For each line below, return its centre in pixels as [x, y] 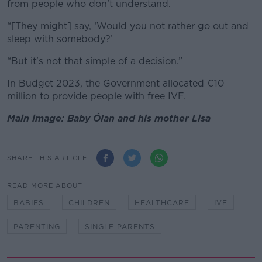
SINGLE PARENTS [120, 227]
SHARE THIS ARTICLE [47, 158]
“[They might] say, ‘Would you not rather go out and [128, 26]
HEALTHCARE [162, 203]
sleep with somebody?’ [61, 39]
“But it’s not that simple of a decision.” [96, 61]
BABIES [29, 203]
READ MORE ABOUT [45, 185]
